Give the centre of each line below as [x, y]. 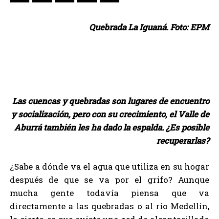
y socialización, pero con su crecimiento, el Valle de [110, 114]
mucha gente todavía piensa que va [109, 193]
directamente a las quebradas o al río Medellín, [109, 206]
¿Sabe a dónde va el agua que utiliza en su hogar [109, 166]
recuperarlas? [183, 141]
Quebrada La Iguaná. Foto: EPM [149, 27]
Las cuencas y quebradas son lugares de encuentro [111, 101]
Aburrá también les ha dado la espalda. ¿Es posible [112, 127]
